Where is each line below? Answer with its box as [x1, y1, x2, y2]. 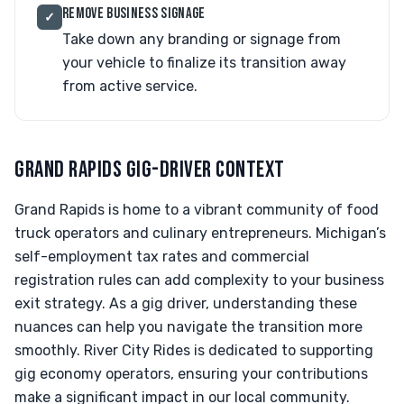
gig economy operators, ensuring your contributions [14, 365, 368, 382]
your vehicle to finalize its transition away [62, 54, 346, 71]
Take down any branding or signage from [62, 31, 341, 48]
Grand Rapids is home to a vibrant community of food [14, 201, 379, 218]
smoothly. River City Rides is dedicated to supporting [14, 342, 373, 359]
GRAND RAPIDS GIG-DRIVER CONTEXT [14, 156, 285, 184]
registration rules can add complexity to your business [14, 271, 384, 289]
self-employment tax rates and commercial [14, 248, 309, 265]
